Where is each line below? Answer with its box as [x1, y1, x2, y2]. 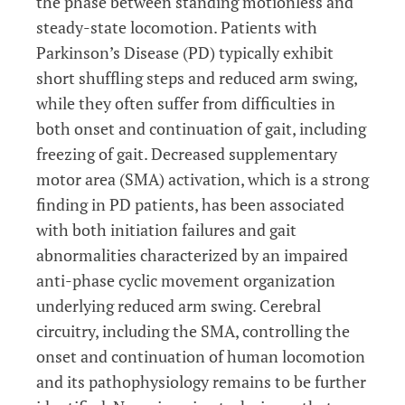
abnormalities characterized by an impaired [36, 243, 348, 266]
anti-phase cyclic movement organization [36, 268, 335, 291]
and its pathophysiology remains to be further [36, 370, 366, 392]
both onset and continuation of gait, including [36, 117, 366, 139]
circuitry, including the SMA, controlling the [36, 319, 350, 342]
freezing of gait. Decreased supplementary [36, 142, 337, 165]
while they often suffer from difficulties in [36, 91, 335, 114]
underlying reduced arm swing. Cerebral [36, 294, 321, 316]
